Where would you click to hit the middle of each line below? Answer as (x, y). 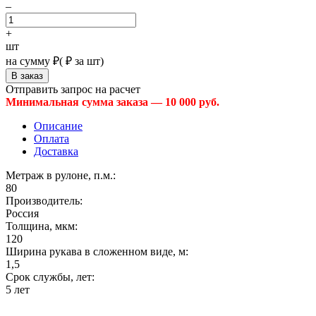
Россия (22, 214)
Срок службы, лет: (50, 277)
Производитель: (44, 201)
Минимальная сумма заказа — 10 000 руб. (113, 102)
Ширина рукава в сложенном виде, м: (97, 252)
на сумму (28, 61)
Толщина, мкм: (42, 226)
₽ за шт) (83, 61)
